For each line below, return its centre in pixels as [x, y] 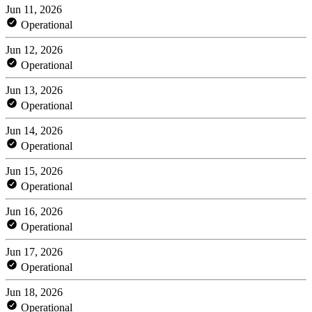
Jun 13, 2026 [34, 90]
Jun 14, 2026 [34, 130]
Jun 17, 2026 [34, 251]
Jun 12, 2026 [34, 49]
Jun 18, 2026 [34, 292]
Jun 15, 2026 [34, 171]
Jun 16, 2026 [34, 211]
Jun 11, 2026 [34, 9]
